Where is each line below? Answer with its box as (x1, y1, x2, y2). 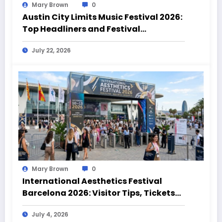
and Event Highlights (22, 199, 111, 211)
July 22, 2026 (32, 46, 71, 55)
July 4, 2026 (32, 210, 68, 219)
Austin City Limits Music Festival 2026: (22, 11, 182, 23)
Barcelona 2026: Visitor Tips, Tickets (22, 187, 175, 199)
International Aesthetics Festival (22, 175, 162, 187)
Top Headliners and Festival (22, 23, 140, 35)
